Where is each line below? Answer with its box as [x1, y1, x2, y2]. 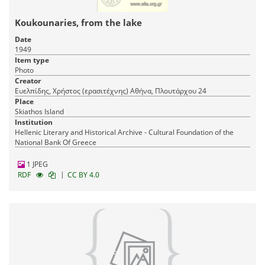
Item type [15, 55, 49, 66]
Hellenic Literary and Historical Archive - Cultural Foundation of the [15, 127, 234, 138]
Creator [15, 76, 41, 86]
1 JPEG [25, 159, 48, 170]
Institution [15, 117, 53, 128]
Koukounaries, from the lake [15, 17, 142, 29]
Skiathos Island [15, 106, 64, 117]
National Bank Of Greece [15, 137, 96, 148]
